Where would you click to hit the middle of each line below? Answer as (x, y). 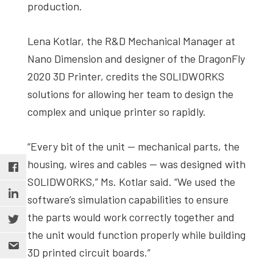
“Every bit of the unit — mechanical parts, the (133, 146)
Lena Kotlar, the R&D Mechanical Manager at (131, 41)
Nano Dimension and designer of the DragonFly (136, 58)
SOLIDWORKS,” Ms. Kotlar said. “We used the (131, 181)
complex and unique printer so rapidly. (117, 111)
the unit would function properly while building (136, 234)
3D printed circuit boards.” (89, 252)
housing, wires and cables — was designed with (136, 164)
